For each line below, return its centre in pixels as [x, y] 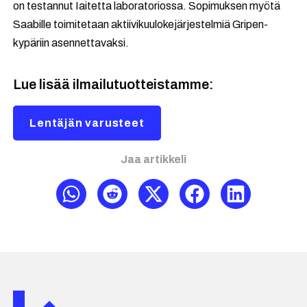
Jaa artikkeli [153, 159]
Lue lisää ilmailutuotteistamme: [114, 84]
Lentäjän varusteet [87, 123]
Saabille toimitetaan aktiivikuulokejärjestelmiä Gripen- [141, 24]
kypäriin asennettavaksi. [71, 43]
